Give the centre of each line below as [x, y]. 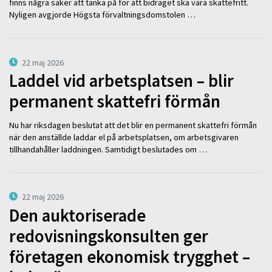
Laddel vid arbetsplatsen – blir [121, 81]
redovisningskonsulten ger [109, 236]
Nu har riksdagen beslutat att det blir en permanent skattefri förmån [133, 125]
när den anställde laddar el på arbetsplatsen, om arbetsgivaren [124, 137]
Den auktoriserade [77, 215]
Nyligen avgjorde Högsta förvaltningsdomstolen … [102, 14]
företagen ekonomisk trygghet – [130, 257]
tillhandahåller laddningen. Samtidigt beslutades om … [108, 149]
